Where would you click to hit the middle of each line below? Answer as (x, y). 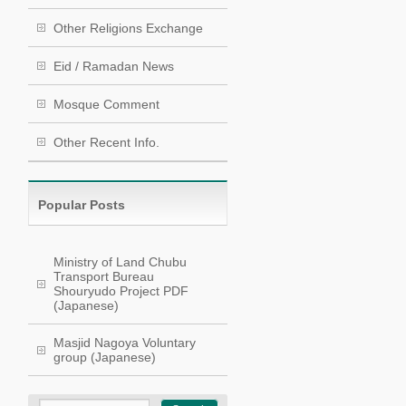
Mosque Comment (106, 104)
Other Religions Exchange (128, 28)
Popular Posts (82, 204)
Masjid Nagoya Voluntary (125, 343)
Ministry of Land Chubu (120, 262)
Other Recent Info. (106, 142)
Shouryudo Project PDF (121, 291)
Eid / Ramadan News (114, 66)
